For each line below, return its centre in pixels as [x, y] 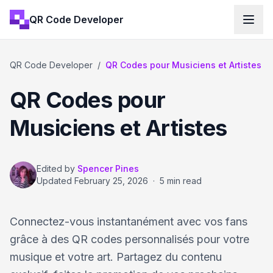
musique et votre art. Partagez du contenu [116, 257]
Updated [55, 181]
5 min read [181, 181]
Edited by [56, 168]
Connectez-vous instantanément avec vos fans [129, 222]
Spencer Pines [108, 168]
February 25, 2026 [111, 181]
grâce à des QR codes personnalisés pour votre [129, 239]
